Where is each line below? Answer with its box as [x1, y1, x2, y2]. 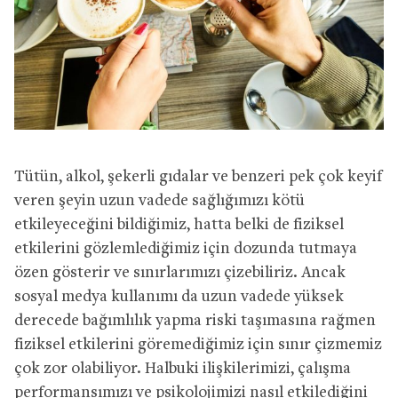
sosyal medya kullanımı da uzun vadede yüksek [14, 288, 344, 306]
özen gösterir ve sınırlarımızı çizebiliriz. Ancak [14, 264, 346, 282]
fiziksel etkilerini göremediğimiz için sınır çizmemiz [14, 336, 382, 354]
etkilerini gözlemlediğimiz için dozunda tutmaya [14, 240, 357, 258]
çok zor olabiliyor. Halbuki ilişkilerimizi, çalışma [14, 360, 351, 378]
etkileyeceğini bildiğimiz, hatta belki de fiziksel [14, 216, 344, 234]
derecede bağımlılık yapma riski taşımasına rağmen [14, 312, 376, 330]
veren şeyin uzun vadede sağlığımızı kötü [14, 192, 305, 210]
